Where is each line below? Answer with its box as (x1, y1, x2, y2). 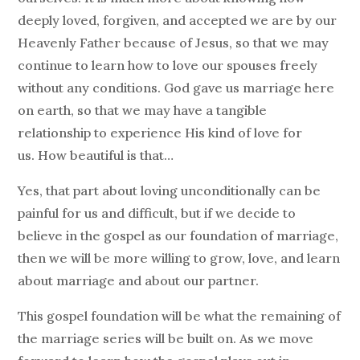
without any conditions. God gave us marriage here (18, 80, 335, 96)
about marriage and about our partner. (18, 272, 260, 289)
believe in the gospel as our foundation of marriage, (18, 227, 339, 244)
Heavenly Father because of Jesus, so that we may (18, 35, 329, 51)
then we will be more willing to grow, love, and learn (18, 250, 341, 267)
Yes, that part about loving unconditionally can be (18, 182, 321, 199)
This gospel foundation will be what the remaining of (18, 308, 342, 325)
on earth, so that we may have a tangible (18, 102, 268, 119)
